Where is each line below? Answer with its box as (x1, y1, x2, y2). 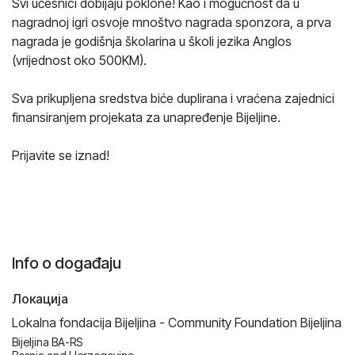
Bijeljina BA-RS (12, 334, 82, 349)
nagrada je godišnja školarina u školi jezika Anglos (12, 32, 292, 49)
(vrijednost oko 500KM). (12, 52, 147, 68)
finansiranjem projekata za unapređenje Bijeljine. (12, 109, 281, 125)
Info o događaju (12, 253, 121, 273)
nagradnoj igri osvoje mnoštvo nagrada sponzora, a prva (12, 13, 331, 30)
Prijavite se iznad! (12, 147, 109, 163)
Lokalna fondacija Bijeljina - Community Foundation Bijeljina (12, 314, 342, 330)
